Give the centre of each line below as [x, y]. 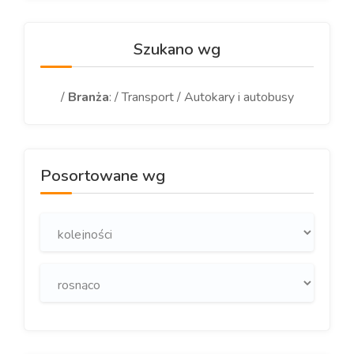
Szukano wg [177, 49]
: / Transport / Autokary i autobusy [201, 97]
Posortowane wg [103, 176]
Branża [88, 97]
